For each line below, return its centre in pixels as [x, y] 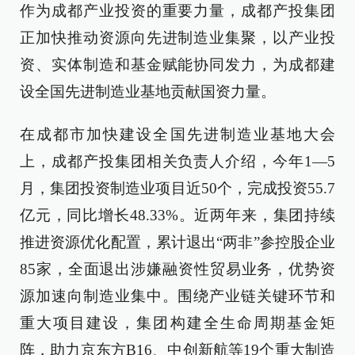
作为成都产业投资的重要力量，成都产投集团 [177, 11]
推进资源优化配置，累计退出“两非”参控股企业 [177, 242]
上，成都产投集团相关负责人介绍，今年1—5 [177, 162]
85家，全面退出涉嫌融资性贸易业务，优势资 [177, 269]
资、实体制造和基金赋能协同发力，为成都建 [177, 65]
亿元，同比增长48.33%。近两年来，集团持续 [177, 216]
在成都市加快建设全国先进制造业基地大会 [177, 135]
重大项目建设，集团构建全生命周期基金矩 [177, 323]
